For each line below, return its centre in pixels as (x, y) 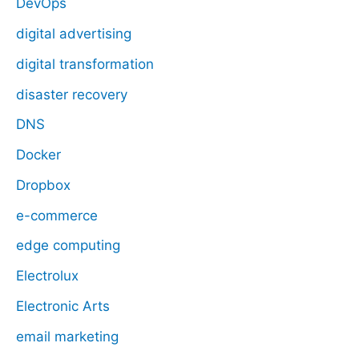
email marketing (67, 336)
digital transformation (85, 64)
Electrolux (47, 276)
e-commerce (57, 215)
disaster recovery (72, 94)
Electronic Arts (63, 306)
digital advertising (74, 34)
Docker (38, 155)
